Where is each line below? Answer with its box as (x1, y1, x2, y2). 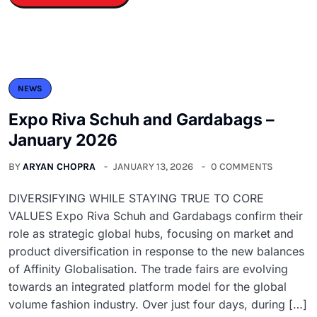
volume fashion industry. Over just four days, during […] (8, 296, 307, 311)
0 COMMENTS (211, 160, 273, 173)
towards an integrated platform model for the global (8, 279, 287, 294)
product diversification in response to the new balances (8, 243, 304, 258)
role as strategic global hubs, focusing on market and (8, 226, 294, 241)
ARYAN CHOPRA (23, 160, 96, 173)
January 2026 (8, 129, 117, 150)
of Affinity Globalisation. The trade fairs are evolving (8, 261, 288, 276)
